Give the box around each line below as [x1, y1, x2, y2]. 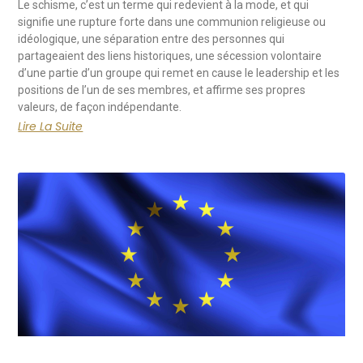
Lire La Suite [18, 118, 83, 135]
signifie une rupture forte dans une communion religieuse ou [18, 15, 327, 29]
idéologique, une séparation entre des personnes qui [18, 32, 285, 46]
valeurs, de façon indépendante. [18, 100, 182, 114]
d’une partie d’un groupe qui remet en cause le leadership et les [18, 66, 340, 80]
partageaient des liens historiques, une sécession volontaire [18, 49, 322, 63]
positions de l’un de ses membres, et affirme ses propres [18, 83, 306, 97]
